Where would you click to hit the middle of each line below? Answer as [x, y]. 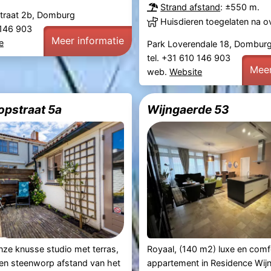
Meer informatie [87, 41]
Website [186, 72]
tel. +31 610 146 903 [190, 58]
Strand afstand [191, 7]
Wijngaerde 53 [188, 109]
